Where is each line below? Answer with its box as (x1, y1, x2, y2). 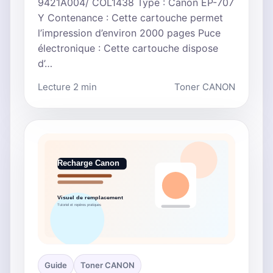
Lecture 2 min (38, 81, 97, 93)
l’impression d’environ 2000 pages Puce (38, 27, 221, 40)
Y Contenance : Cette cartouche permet (38, 12, 223, 24)
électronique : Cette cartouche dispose (38, 42, 218, 55)
